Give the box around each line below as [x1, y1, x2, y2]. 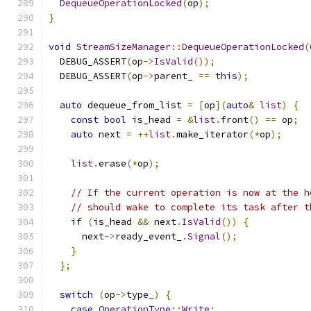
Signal [187, 230, 221, 242]
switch [60, 289, 93, 301]
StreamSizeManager [76, 41, 171, 53]
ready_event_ [115, 230, 182, 242]
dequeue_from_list [82, 99, 187, 111]
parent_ [154, 70, 199, 82]
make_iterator [176, 128, 249, 140]
